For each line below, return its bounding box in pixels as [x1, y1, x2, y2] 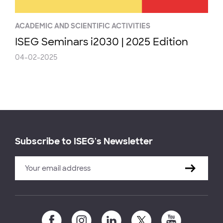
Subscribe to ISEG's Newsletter [15, 135, 153, 147]
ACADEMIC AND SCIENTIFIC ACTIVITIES [15, 21, 150, 30]
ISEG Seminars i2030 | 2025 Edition [15, 35, 188, 48]
